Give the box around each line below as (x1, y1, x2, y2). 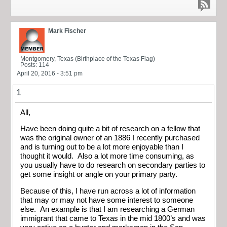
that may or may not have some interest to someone (20, 196, 193, 204)
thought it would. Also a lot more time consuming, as (20, 152, 194, 161)
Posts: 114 (20, 61, 49, 68)
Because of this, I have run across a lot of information (20, 186, 196, 195)
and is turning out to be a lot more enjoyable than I (20, 143, 183, 152)
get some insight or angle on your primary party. (20, 170, 177, 179)
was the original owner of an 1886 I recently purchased (20, 134, 200, 142)
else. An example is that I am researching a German (20, 205, 195, 213)
